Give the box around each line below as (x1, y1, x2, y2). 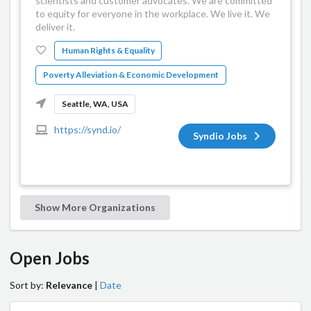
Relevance (46, 278, 92, 291)
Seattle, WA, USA (61, 98, 128, 109)
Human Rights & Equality (61, 44, 155, 56)
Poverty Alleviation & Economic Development (42, 69, 219, 80)
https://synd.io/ (53, 123, 121, 135)
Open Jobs (10, 247, 90, 268)
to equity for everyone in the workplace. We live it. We (35, 8, 270, 20)
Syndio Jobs (193, 129, 248, 142)
